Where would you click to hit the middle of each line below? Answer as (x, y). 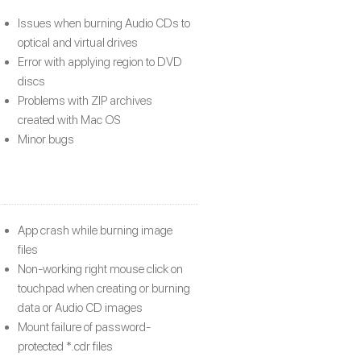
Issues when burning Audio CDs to (104, 23)
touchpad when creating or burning (104, 288)
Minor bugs (46, 139)
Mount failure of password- (84, 327)
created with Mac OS (69, 120)
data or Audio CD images (80, 307)
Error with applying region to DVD (100, 62)
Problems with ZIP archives (85, 100)
